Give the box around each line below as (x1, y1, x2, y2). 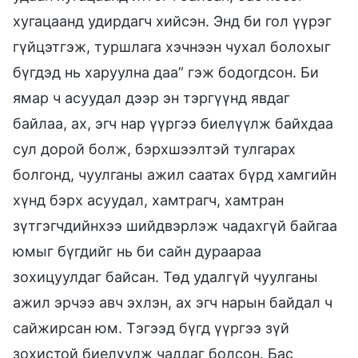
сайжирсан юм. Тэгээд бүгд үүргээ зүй (13, 319, 289, 336)
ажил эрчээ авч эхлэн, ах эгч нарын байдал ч (13, 293, 332, 311)
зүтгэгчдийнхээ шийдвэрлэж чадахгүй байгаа (13, 217, 337, 234)
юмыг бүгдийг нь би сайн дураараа (13, 242, 261, 260)
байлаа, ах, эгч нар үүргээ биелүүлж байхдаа (13, 114, 333, 132)
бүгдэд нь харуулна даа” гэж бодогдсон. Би (13, 63, 319, 81)
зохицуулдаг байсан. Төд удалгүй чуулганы (13, 268, 318, 285)
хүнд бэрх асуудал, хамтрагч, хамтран (13, 191, 284, 209)
